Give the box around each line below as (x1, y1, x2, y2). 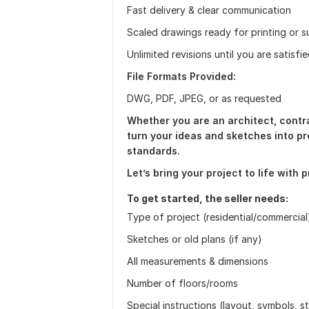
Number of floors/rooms (127, 277, 238, 289)
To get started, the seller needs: (127, 192, 288, 204)
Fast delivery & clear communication (127, 4, 291, 16)
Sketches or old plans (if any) (127, 233, 262, 245)
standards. (127, 145, 180, 157)
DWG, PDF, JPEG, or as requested (127, 92, 281, 104)
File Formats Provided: (127, 70, 236, 82)
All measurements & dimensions (127, 255, 268, 267)
